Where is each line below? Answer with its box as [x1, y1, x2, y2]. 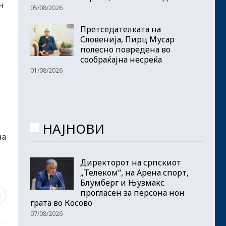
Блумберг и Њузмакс [80, 177, 164, 189]
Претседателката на [80, 23, 161, 35]
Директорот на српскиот [80, 157, 181, 168]
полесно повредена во [80, 43, 171, 55]
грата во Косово [30, 197, 92, 209]
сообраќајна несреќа [80, 53, 162, 65]
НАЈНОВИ [42, 119, 104, 138]
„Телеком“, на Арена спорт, [80, 167, 189, 179]
